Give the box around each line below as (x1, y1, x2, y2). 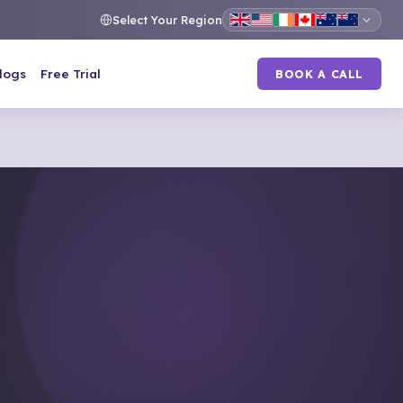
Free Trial (40, 66, 102, 81)
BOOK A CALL (275, 67, 363, 81)
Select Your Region (112, 13, 222, 27)
